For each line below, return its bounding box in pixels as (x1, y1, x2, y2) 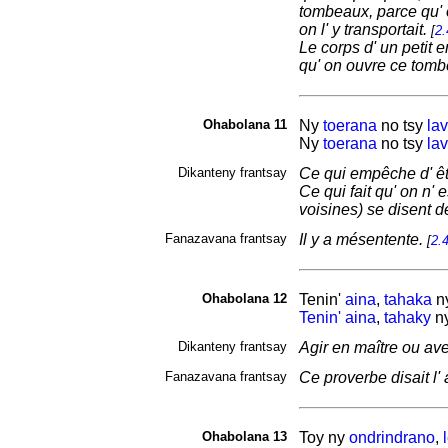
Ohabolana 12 (201, 291, 287, 306)
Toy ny (298, 429, 349, 446)
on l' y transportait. (298, 21, 431, 38)
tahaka (383, 291, 432, 308)
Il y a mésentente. (298, 231, 427, 248)
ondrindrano (348, 429, 435, 446)
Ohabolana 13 (201, 429, 287, 444)
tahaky (383, 309, 431, 326)
